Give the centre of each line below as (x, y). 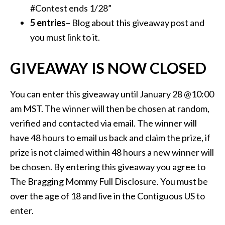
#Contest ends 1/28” (71, 8)
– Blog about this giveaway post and (135, 23)
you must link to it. (65, 37)
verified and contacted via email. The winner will (103, 123)
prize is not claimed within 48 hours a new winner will (112, 152)
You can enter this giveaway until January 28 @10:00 (112, 94)
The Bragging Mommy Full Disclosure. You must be (109, 182)
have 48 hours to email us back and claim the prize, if (110, 138)
